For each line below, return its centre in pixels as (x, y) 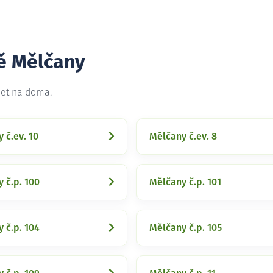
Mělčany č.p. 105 (186, 228)
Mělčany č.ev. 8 (183, 136)
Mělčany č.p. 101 (185, 182)
